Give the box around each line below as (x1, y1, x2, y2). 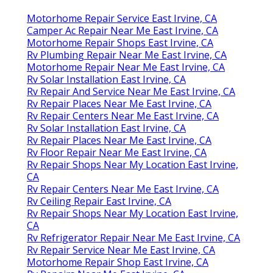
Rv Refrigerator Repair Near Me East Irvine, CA (27, 231, 240, 245)
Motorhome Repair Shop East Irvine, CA (27, 255, 208, 269)
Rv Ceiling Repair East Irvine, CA (27, 194, 171, 208)
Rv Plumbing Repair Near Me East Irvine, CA (27, 48, 227, 62)
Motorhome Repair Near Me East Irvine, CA (27, 60, 225, 74)
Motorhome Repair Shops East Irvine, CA (27, 36, 213, 50)
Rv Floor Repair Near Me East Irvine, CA (27, 146, 207, 160)
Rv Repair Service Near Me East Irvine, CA (27, 243, 215, 257)
